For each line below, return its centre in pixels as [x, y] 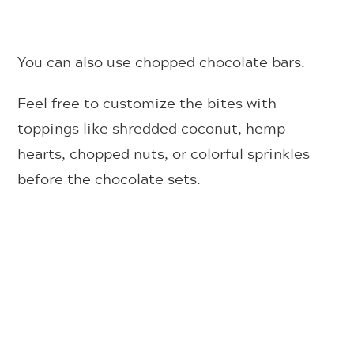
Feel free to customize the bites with [147, 102]
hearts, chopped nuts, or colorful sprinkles [164, 153]
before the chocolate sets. [109, 178]
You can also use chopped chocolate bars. [162, 61]
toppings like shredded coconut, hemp [152, 128]
